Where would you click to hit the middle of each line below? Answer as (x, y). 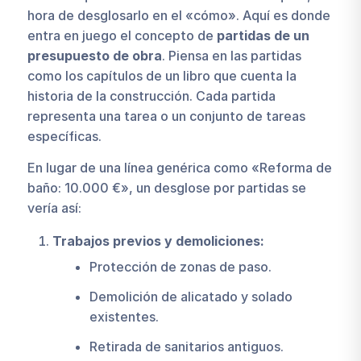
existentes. (124, 317)
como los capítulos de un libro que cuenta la (162, 76)
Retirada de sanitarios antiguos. (186, 347)
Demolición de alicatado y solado (191, 297)
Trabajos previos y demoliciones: (158, 241)
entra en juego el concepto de (122, 36)
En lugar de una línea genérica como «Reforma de (179, 167)
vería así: (54, 207)
